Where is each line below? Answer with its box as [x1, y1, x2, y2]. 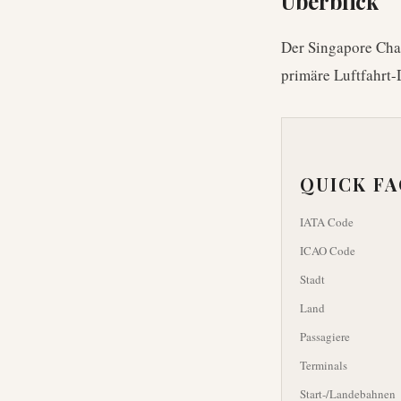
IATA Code [300, 214, 354, 230]
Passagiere [300, 328, 350, 345]
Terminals [300, 357, 347, 373]
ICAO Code [300, 243, 355, 259]
